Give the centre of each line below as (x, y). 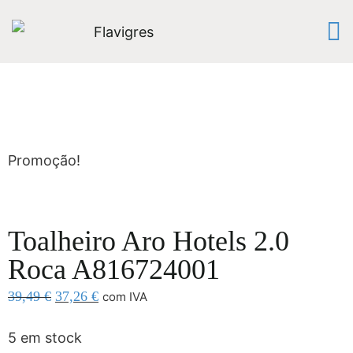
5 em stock (45, 338)
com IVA (125, 297)
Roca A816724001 (114, 269)
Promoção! (44, 160)
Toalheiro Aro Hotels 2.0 (149, 241)
